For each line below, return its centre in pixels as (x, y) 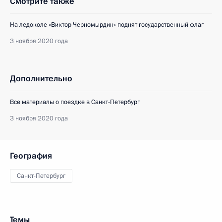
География (31, 156)
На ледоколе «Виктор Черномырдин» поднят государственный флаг (107, 25)
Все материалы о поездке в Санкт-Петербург (75, 102)
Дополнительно (41, 79)
